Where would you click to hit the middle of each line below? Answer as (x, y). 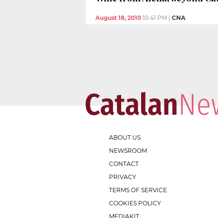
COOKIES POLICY (135, 203)
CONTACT (124, 164)
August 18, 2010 (118, 18)
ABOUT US (125, 138)
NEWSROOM (128, 151)
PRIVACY (123, 177)
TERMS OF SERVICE (138, 190)
